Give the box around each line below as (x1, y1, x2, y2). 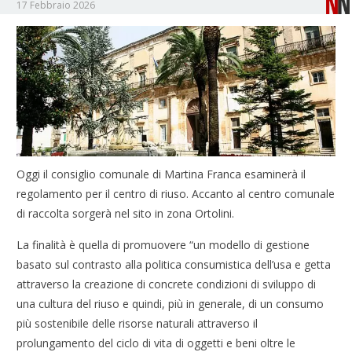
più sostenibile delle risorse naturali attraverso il (16, 315, 258, 331)
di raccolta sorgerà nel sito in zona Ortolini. (16, 205, 235, 221)
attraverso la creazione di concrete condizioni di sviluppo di (16, 276, 317, 291)
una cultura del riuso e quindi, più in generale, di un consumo (16, 295, 324, 311)
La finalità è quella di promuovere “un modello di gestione (16, 236, 310, 252)
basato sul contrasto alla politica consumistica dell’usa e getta (16, 256, 332, 272)
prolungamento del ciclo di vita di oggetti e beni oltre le (16, 335, 296, 350)
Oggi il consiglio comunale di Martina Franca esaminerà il (16, 166, 306, 181)
